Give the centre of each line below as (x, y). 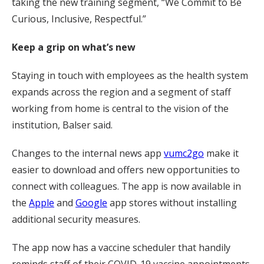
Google (91, 202)
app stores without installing (172, 202)
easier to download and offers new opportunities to (126, 169)
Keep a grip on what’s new (74, 47)
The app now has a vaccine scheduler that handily (121, 247)
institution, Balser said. (62, 125)
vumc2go (184, 153)
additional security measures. (76, 219)
